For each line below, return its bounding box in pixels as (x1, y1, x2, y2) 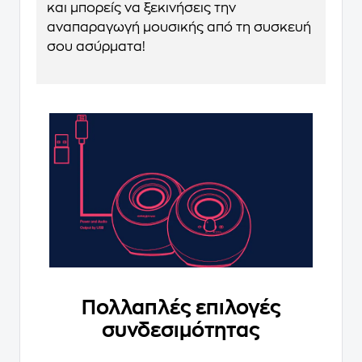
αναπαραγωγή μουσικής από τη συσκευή (47, 20, 311, 34)
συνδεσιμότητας (102, 321, 260, 341)
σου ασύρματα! (47, 40, 145, 53)
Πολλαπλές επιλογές (81, 298, 281, 318)
